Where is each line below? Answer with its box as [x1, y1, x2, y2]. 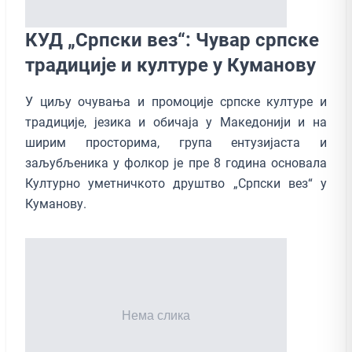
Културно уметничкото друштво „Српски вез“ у [25, 175, 327, 191]
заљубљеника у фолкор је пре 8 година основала [25, 155, 327, 170]
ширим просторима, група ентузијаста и [25, 134, 327, 150]
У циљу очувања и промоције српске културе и [25, 93, 327, 109]
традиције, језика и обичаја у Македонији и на [25, 114, 327, 130]
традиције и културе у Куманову [25, 53, 316, 76]
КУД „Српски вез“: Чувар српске [25, 28, 319, 51]
